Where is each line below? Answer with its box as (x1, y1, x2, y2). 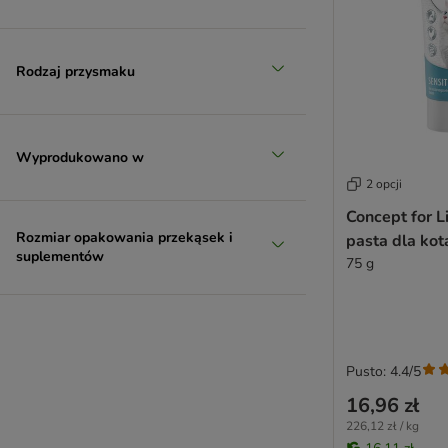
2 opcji (366, 176, 402, 193)
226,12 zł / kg (346, 418, 419, 435)
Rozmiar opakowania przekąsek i (16, 228, 233, 247)
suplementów (16, 247, 104, 266)
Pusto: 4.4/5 (346, 362, 421, 382)
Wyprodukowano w (16, 147, 144, 167)
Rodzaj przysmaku (16, 61, 135, 81)
